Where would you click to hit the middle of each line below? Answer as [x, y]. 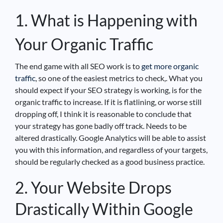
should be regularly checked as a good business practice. [110, 161]
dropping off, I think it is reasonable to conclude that [103, 113]
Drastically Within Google [104, 209]
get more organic [170, 66]
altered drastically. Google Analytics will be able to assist [111, 137]
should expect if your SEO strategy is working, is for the [108, 90]
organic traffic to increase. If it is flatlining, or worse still [108, 102]
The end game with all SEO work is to [78, 66]
